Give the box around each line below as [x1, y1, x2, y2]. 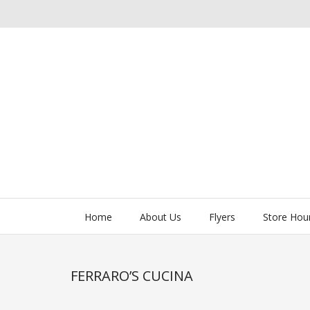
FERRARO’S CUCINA [71, 266, 193, 285]
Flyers [209, 210, 235, 224]
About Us [140, 210, 181, 224]
